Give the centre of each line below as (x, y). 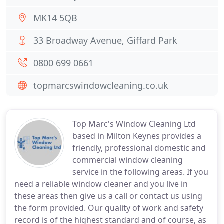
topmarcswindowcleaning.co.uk (101, 85)
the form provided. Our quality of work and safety (109, 208)
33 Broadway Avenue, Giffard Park (105, 40)
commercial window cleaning (128, 160)
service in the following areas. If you (140, 172)
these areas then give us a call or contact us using (108, 196)
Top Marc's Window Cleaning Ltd (134, 124)
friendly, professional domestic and (139, 148)
